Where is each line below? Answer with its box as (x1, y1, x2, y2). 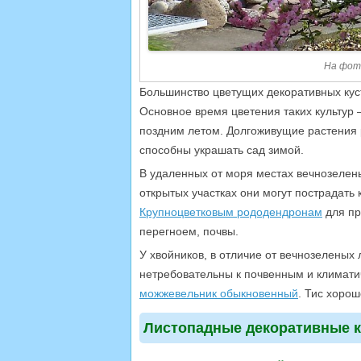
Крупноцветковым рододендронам (139, 205, 322, 219)
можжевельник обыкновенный (139, 287, 298, 301)
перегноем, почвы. (139, 225, 239, 239)
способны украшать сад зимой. (139, 143, 304, 157)
